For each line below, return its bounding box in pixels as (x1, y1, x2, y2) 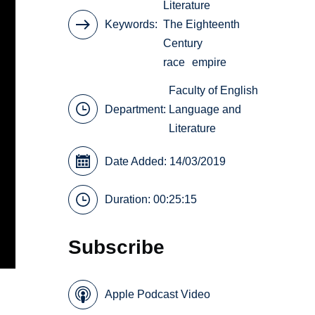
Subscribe (68, 236, 165, 259)
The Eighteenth (163, 18, 240, 31)
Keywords (105, 18, 155, 31)
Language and (169, 103, 242, 115)
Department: (105, 103, 169, 115)
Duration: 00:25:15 (105, 193, 198, 206)
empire (192, 56, 227, 69)
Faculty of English (169, 84, 259, 96)
